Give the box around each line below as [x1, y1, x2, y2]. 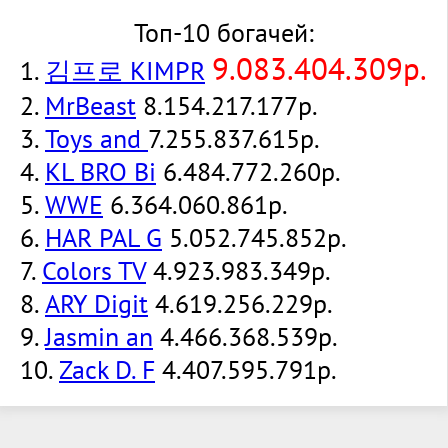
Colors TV [42, 254, 146, 288]
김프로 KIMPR [45, 54, 205, 88]
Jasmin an [45, 320, 153, 354]
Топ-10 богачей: [133, 16, 314, 50]
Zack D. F [59, 353, 155, 387]
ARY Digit [45, 287, 148, 321]
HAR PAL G [45, 221, 162, 255]
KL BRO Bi [45, 155, 156, 189]
